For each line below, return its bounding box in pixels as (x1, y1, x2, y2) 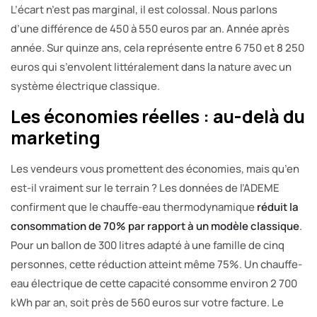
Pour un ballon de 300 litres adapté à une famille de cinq (11, 237, 284, 253)
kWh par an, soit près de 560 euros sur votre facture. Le (11, 294, 284, 310)
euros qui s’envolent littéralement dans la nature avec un (11, 59, 292, 74)
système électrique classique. (11, 78, 160, 93)
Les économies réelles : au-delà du (11, 103, 305, 129)
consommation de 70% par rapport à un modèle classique (11, 218, 299, 234)
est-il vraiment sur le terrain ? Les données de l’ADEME (11, 180, 279, 195)
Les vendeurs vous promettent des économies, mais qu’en (11, 161, 299, 176)
